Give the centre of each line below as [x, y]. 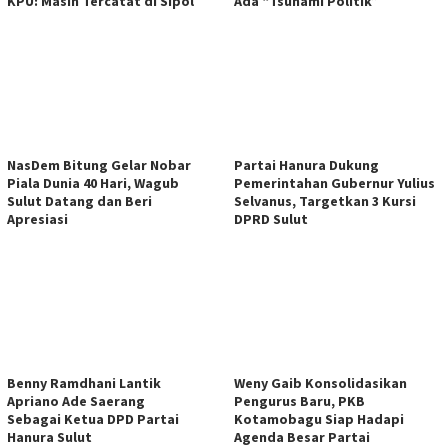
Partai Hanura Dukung [306, 164]
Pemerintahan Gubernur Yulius [334, 182]
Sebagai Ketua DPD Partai [93, 418]
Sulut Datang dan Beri [79, 200]
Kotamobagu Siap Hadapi [319, 418]
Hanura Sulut [49, 436]
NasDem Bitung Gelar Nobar [99, 164]
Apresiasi [37, 218]
